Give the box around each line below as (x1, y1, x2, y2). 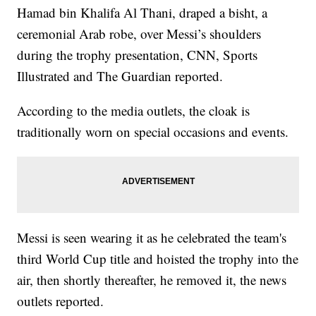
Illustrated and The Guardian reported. (17, 67, 224, 85)
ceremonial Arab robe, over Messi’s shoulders (17, 25, 262, 43)
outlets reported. (17, 292, 104, 310)
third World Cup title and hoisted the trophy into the (17, 250, 299, 268)
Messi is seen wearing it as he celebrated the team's (17, 229, 287, 247)
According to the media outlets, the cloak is (17, 102, 250, 120)
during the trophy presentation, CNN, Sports (17, 46, 258, 64)
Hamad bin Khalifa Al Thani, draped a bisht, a (17, 4, 268, 22)
